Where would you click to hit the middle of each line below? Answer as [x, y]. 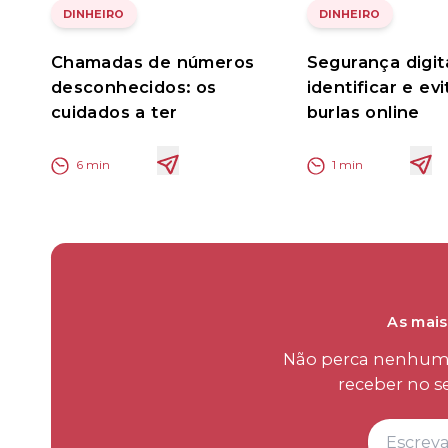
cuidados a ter [114, 111]
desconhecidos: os [133, 86]
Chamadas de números [152, 61]
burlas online [363, 111]
